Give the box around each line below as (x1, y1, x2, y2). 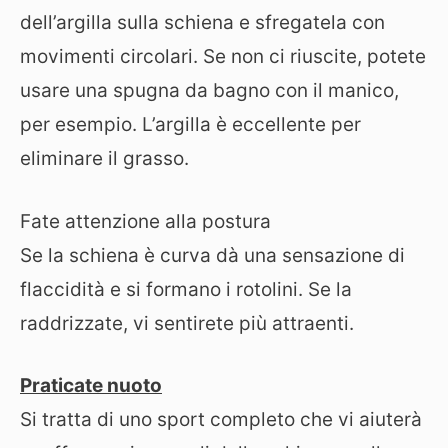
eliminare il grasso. (20, 147, 189, 170)
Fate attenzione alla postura (20, 209, 271, 233)
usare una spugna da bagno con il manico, (20, 79, 399, 102)
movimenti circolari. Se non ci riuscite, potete (20, 45, 426, 68)
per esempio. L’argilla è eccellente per (20, 113, 361, 136)
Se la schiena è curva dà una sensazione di (20, 243, 405, 267)
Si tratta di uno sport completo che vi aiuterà (20, 408, 422, 431)
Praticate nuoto (20, 374, 162, 397)
